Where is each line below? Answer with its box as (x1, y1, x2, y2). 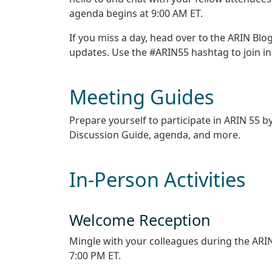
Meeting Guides (69, 83, 214, 110)
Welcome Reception (69, 209, 211, 230)
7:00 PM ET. (69, 248, 121, 262)
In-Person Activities (69, 166, 246, 193)
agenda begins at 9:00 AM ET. (69, 6, 203, 20)
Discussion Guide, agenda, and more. (69, 128, 240, 142)
